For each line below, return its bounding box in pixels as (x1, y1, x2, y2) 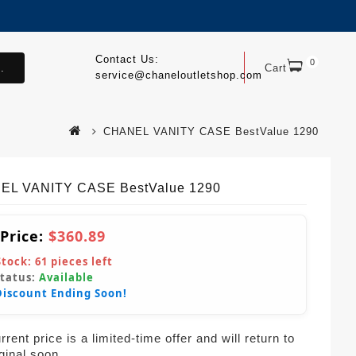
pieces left (48, 253, 113, 269)
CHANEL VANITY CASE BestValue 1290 (103, 125, 319, 137)
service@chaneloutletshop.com (95, 69, 262, 81)
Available (39, 269, 94, 284)
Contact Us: (95, 53, 159, 65)
